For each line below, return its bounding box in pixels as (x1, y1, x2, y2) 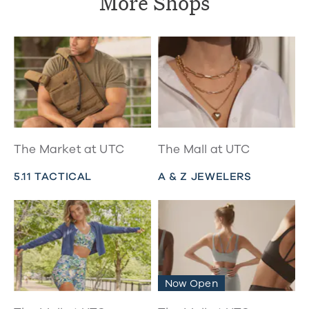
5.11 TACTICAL (14, 169, 92, 183)
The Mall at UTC (158, 141, 250, 158)
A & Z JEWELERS (158, 169, 252, 183)
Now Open (165, 277, 218, 291)
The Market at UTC (14, 141, 124, 158)
